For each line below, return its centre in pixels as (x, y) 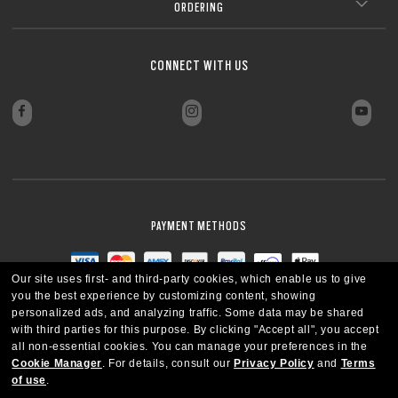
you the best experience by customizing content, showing (164, 296)
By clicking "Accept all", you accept (286, 330)
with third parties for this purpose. (101, 330)
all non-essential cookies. (80, 346)
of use (29, 380)
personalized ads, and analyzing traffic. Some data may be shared (188, 313)
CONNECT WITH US (199, 65)
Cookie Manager (57, 363)
